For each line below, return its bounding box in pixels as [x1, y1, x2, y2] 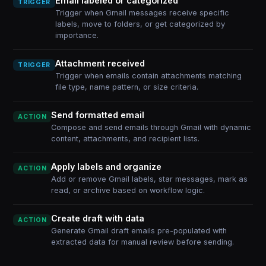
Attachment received [55, 58, 145, 68]
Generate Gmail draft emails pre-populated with [51, 226, 227, 235]
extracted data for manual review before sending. [51, 237, 235, 246]
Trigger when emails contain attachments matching [55, 71, 242, 80]
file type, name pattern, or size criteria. [55, 83, 198, 91]
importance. [55, 31, 99, 40]
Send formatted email [51, 110, 145, 120]
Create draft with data [51, 213, 145, 223]
